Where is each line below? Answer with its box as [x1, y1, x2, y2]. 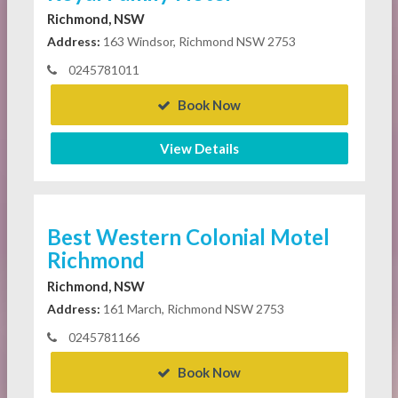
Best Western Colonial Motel [46, 224, 330, 251]
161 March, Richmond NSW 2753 [99, 301, 284, 317]
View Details [159, 140, 239, 157]
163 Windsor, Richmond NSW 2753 [99, 34, 296, 50]
